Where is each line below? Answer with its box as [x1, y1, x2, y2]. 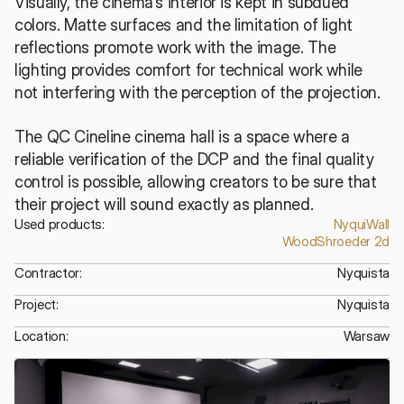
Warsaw [343, 327, 390, 344]
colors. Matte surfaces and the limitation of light [14, 15, 353, 34]
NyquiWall [333, 216, 390, 233]
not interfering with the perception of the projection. [14, 83, 381, 102]
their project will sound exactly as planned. [14, 195, 314, 214]
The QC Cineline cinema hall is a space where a [14, 127, 350, 146]
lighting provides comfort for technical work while [14, 60, 363, 79]
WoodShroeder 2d [281, 233, 390, 250]
